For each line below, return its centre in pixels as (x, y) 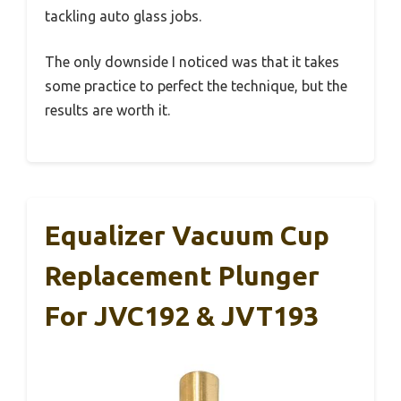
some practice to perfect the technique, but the (196, 85)
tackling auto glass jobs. (123, 16)
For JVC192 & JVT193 (182, 316)
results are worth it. (107, 110)
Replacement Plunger (182, 275)
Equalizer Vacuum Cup (187, 235)
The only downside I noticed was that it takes (192, 61)
